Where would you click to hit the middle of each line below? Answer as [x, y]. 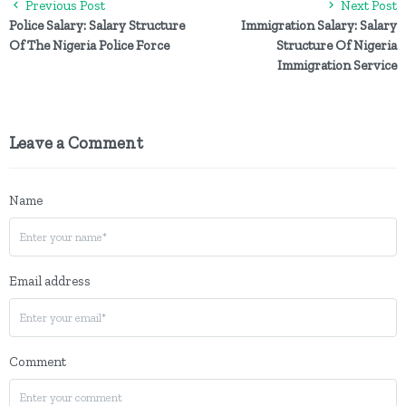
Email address [50, 281]
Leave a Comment [76, 143]
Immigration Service [337, 65]
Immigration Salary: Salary [319, 25]
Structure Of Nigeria [337, 45]
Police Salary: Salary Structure [97, 25]
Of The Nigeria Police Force [89, 45]
